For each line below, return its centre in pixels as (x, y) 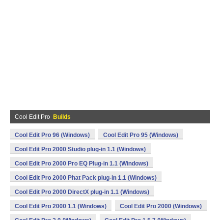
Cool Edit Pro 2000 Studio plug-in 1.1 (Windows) (80, 149)
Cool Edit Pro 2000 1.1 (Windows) (61, 206)
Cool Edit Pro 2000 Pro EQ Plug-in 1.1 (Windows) (82, 164)
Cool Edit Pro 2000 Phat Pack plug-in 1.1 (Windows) (86, 178)
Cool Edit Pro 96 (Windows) (52, 135)
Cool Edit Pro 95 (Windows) (141, 135)
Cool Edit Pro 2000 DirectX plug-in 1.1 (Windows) (82, 192)
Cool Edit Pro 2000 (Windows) (161, 206)
